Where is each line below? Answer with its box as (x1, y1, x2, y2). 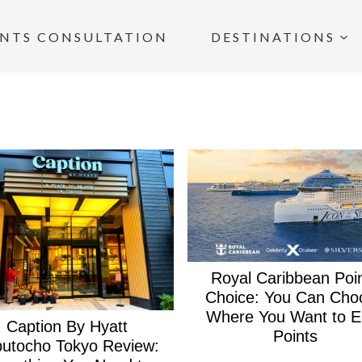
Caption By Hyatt (6, 317, 128, 335)
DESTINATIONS (211, 28, 336, 44)
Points (272, 326, 318, 345)
